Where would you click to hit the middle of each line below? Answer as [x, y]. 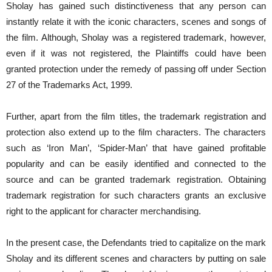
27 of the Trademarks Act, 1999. [69, 85]
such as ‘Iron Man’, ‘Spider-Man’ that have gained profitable [136, 148]
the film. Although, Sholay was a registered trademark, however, [136, 38]
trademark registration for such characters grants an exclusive [136, 195]
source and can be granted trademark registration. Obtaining [136, 180]
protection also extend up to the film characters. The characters [136, 132]
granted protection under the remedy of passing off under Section [136, 69]
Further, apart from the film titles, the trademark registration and [136, 117]
